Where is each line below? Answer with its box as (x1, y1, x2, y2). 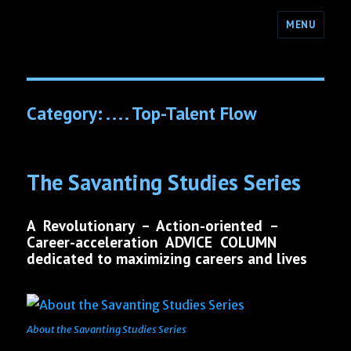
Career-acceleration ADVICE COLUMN (27, 233, 277, 251)
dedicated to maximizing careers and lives (27, 249, 308, 268)
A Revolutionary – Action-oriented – (27, 216, 282, 235)
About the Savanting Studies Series (27, 323, 187, 336)
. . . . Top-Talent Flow (106, 102, 258, 125)
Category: (27, 102, 107, 125)
